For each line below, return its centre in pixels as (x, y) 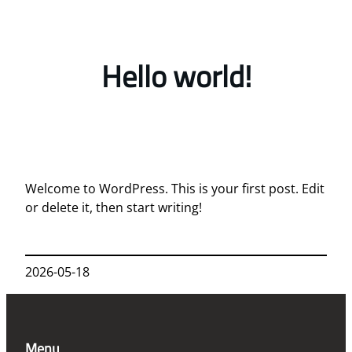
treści (22, 53)
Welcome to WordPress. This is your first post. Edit (175, 188)
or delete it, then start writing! (114, 207)
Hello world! (176, 77)
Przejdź (27, 15)
